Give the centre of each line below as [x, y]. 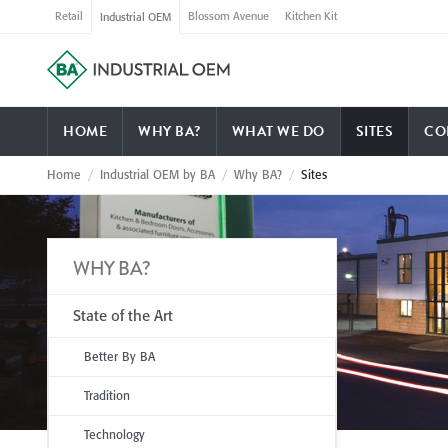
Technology [114, 435]
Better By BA [119, 357]
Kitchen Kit [311, 16]
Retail [69, 16]
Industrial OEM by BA [157, 175]
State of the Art [123, 316]
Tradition [107, 396]
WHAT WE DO [278, 132]
